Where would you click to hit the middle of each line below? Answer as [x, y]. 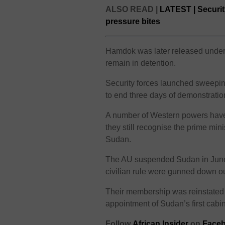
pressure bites [133, 22]
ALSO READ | [133, 10]
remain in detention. [141, 63]
